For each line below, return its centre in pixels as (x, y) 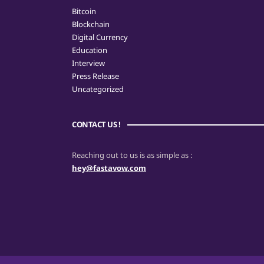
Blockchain (91, 24)
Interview (88, 63)
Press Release (95, 76)
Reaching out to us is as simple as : (132, 155)
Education (90, 50)
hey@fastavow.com (109, 168)
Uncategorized (98, 89)
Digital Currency (100, 37)
